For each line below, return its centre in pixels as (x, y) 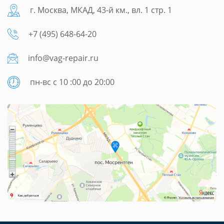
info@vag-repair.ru (63, 58)
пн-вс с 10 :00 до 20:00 (72, 82)
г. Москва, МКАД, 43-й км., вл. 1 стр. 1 (101, 10)
